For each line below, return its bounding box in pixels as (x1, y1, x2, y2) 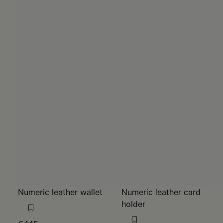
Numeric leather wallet (18, 187, 103, 197)
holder (121, 199, 145, 209)
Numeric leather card (121, 187, 201, 197)
